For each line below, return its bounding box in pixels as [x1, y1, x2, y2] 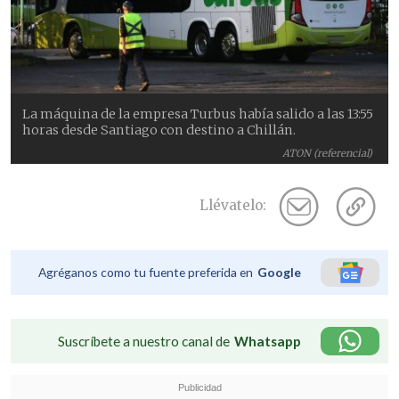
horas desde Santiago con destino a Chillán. [22, 121, 297, 138]
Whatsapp [234, 332, 301, 349]
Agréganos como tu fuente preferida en [38, 264, 253, 280]
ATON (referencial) [282, 146, 373, 159]
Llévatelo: [199, 197, 266, 215]
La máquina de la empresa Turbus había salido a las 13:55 [22, 105, 374, 122]
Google [257, 264, 301, 280]
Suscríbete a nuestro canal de [58, 332, 230, 349]
